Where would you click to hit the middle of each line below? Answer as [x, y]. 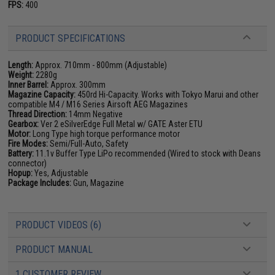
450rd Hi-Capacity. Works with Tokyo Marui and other [167, 95]
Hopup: [21, 173]
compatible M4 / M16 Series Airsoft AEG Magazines [98, 104]
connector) [28, 163]
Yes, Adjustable [61, 173]
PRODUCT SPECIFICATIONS [71, 38]
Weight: [21, 75]
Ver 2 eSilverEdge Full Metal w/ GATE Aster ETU [121, 124]
